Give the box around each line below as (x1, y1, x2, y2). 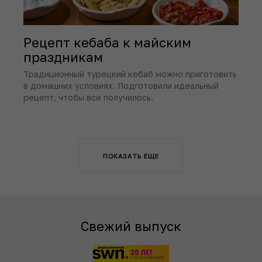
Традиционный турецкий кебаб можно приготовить (23, 69, 237, 80)
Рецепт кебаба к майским (23, 35, 191, 51)
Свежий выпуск (81, 218, 181, 234)
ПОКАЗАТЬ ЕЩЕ (103, 151, 159, 160)
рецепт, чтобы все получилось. (23, 92, 153, 103)
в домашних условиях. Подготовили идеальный (23, 81, 219, 91)
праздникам (23, 49, 103, 65)
